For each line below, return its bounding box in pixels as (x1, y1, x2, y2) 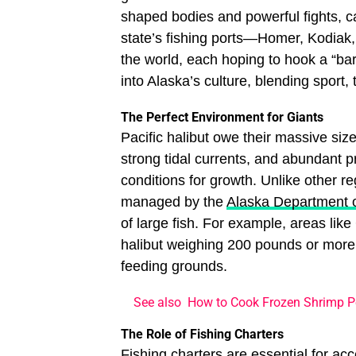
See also (133, 295, 181, 311)
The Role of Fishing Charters (121, 327, 284, 342)
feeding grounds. (121, 258, 227, 275)
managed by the (121, 194, 226, 211)
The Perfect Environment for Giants (121, 110, 323, 126)
